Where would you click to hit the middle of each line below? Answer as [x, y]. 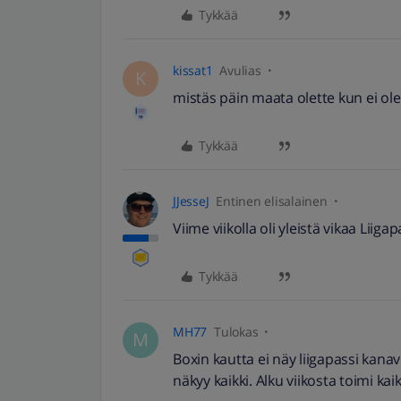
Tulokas [236, 332]
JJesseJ [191, 201]
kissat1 [193, 70]
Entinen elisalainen [272, 201]
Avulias [240, 70]
